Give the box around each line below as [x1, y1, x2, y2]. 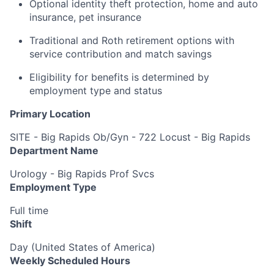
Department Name [10, 144, 98, 157]
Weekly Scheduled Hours [10, 254, 130, 267]
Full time [10, 204, 48, 217]
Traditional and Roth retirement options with [29, 34, 234, 46]
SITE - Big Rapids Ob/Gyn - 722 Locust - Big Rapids [10, 130, 250, 143]
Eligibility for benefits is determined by [29, 70, 209, 83]
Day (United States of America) [10, 240, 155, 253]
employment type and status [29, 84, 162, 97]
